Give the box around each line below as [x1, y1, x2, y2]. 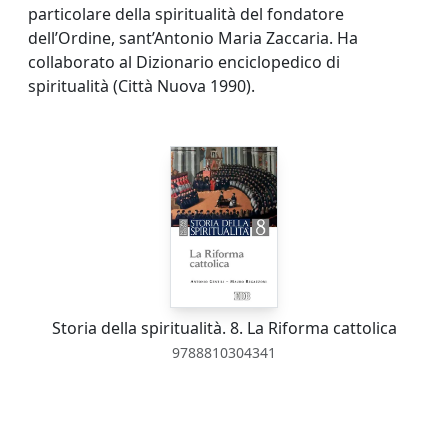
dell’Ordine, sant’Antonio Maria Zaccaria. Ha [28, 27, 358, 49]
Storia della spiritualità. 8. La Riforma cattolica [51, 317, 397, 339]
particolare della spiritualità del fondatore [28, 3, 344, 25]
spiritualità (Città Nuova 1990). [28, 75, 255, 97]
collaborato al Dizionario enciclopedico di [28, 51, 340, 73]
